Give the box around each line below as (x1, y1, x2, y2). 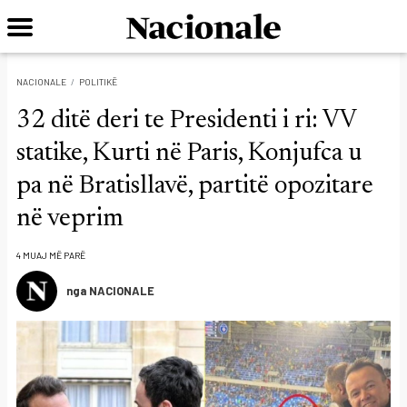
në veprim (16, 206, 124, 232)
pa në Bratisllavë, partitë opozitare (16, 174, 373, 199)
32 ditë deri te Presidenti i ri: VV (16, 108, 356, 134)
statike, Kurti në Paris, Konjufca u (16, 141, 362, 166)
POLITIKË (79, 75, 117, 87)
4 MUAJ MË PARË (16, 250, 85, 261)
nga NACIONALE (66, 283, 154, 298)
